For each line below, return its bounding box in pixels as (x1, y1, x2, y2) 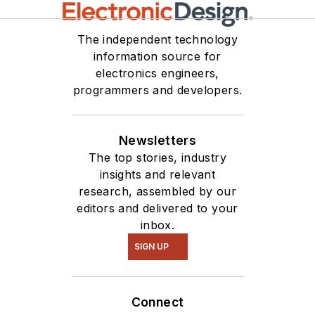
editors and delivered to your (77, 201, 238, 215)
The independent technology (77, 32, 238, 46)
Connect (131, 295, 184, 309)
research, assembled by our (78, 184, 237, 198)
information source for (94, 49, 221, 63)
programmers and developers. (72, 83, 243, 97)
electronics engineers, (96, 66, 219, 80)
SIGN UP (134, 241, 169, 252)
